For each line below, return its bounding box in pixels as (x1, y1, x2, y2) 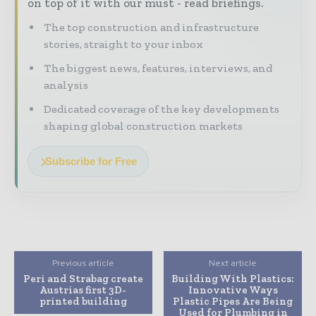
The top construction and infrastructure (44, 20, 259, 35)
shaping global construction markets (44, 119, 243, 133)
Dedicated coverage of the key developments (44, 102, 279, 116)
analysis (44, 78, 88, 92)
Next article (209, 257, 257, 269)
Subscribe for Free (45, 155, 137, 168)
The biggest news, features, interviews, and (44, 61, 272, 75)
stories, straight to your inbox (44, 37, 203, 51)
